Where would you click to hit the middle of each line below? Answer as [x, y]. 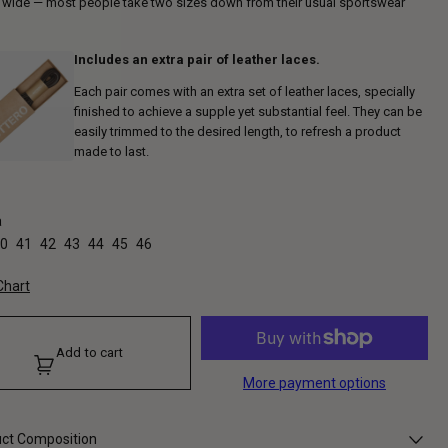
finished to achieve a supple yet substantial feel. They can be [248, 111]
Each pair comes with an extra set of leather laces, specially [244, 91]
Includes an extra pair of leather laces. [197, 59]
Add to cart [89, 353]
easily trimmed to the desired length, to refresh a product [237, 131]
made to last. [111, 151]
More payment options [314, 382]
